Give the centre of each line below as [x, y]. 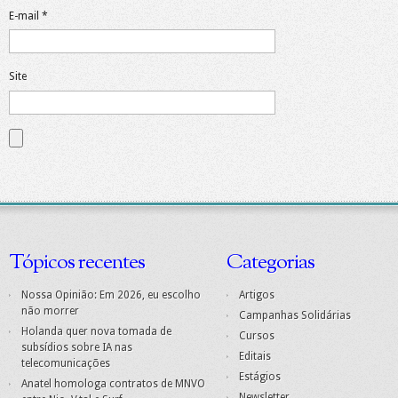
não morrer [50, 311]
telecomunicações [66, 364]
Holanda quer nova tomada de [96, 332]
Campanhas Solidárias [295, 316]
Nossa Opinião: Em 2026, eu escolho [111, 295]
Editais [255, 357]
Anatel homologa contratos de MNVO [113, 384]
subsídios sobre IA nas [77, 348]
